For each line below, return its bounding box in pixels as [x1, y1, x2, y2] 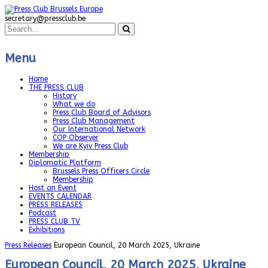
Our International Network [53, 125, 145, 134]
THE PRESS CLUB [29, 83, 84, 92]
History [53, 92, 77, 100]
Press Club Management [53, 117, 135, 126]
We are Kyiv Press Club [53, 142, 128, 151]
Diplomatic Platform [29, 159, 101, 167]
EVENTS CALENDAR [29, 192, 92, 201]
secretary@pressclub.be [5, 14, 86, 23]
